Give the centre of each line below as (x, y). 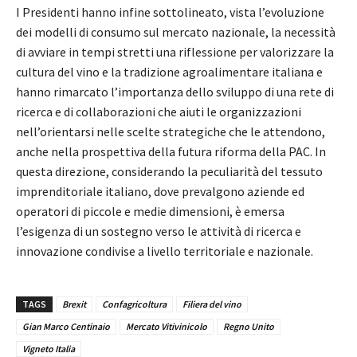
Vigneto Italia (49, 348)
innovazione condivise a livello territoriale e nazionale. (165, 251)
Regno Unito (249, 326)
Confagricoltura (134, 304)
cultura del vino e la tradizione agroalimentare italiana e (169, 71)
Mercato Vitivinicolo (167, 326)
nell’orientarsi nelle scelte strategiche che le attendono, (171, 131)
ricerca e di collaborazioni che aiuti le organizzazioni (159, 111)
